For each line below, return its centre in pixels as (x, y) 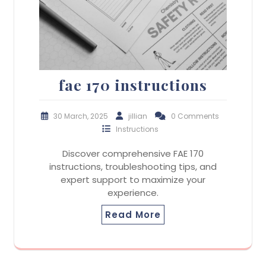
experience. (133, 192)
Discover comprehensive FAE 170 (133, 153)
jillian (139, 116)
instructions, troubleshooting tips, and (133, 166)
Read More (133, 214)
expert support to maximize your (133, 179)
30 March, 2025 (82, 116)
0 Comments (195, 116)
